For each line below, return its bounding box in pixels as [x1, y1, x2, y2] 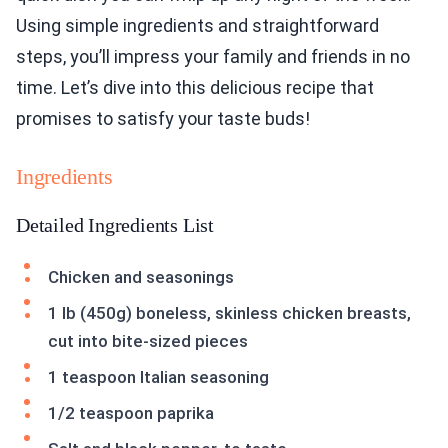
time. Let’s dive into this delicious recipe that [16, 77, 374, 99]
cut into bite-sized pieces [48, 331, 248, 352]
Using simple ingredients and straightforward [16, 15, 379, 37]
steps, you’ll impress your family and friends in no [16, 46, 410, 68]
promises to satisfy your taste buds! [16, 108, 310, 130]
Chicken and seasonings [48, 267, 234, 288]
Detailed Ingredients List [16, 214, 214, 237]
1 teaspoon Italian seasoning [48, 367, 269, 388]
